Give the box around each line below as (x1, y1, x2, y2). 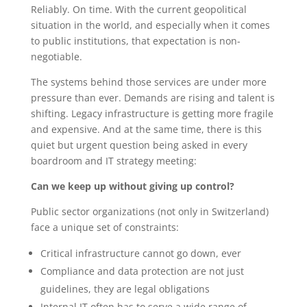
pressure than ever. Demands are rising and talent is (30, 90, 275, 104)
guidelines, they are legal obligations (40, 282, 210, 295)
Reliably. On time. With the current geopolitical (30, 2, 247, 16)
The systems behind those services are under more (30, 75, 267, 88)
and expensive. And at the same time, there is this (30, 122, 262, 136)
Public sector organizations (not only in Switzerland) (30, 204, 269, 218)
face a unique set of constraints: (30, 220, 179, 234)
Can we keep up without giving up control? (30, 179, 234, 193)
